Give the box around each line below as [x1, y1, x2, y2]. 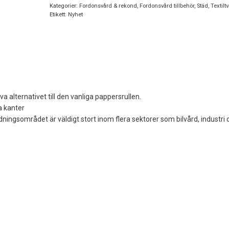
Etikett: [50, 11, 68, 18]
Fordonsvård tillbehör [140, 3, 195, 10]
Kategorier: [50, 3, 80, 10]
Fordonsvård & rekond [79, 3, 138, 10]
